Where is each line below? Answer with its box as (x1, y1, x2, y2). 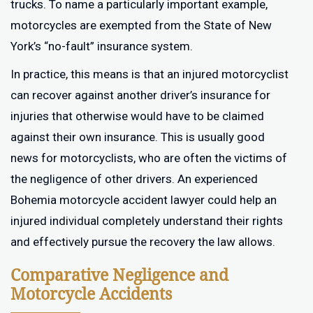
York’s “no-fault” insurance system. (10, 39, 193, 53)
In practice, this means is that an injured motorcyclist (10, 67, 289, 81)
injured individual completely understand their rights (10, 214, 283, 228)
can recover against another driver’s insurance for (10, 88, 270, 102)
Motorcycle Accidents (10, 285, 172, 303)
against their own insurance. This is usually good (10, 130, 265, 144)
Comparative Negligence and (10, 266, 228, 284)
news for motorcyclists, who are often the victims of (10, 151, 287, 165)
